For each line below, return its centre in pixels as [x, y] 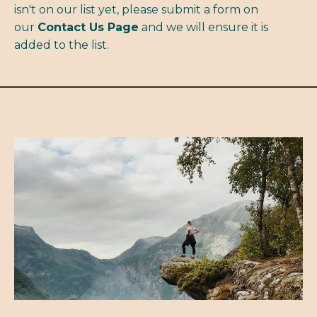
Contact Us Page [88, 27]
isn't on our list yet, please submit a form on [136, 10]
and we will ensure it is [203, 27]
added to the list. [62, 45]
